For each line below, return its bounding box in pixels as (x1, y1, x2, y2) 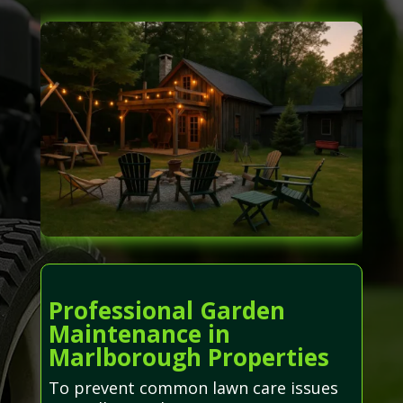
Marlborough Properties (48, 340, 329, 373)
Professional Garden (48, 293, 285, 327)
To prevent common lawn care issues (48, 376, 338, 399)
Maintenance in (48, 317, 230, 350)
